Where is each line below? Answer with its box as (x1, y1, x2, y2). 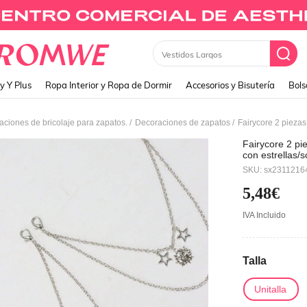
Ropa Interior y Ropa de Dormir (45, 79, 172, 90)
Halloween (243, 160, 288, 171)
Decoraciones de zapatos (135, 118, 230, 127)
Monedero (149, 49, 188, 60)
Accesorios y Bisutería (186, 79, 275, 90)
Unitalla (254, 284, 286, 295)
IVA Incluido (243, 210, 290, 220)
